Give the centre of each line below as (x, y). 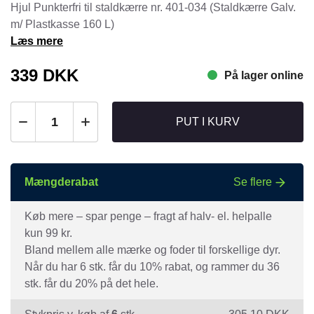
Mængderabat (61, 182)
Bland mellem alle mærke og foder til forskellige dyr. (152, 250)
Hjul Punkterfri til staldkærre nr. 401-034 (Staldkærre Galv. (153, 7)
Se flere (253, 182)
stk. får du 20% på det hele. (91, 284)
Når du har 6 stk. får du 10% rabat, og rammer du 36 (152, 267)
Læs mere (37, 41)
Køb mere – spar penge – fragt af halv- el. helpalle (148, 216)
